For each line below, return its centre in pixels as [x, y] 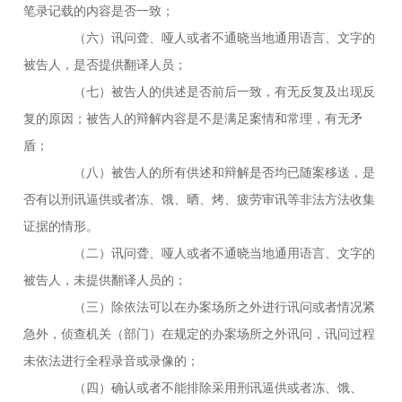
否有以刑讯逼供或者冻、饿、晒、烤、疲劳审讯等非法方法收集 [200, 199]
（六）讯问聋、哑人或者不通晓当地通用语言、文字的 [212, 37]
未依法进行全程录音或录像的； [112, 360]
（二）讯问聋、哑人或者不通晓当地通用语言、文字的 [212, 253]
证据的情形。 [61, 226]
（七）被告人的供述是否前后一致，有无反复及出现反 [212, 91]
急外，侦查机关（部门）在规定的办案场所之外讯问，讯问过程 [200, 333]
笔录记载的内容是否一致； [99, 10]
